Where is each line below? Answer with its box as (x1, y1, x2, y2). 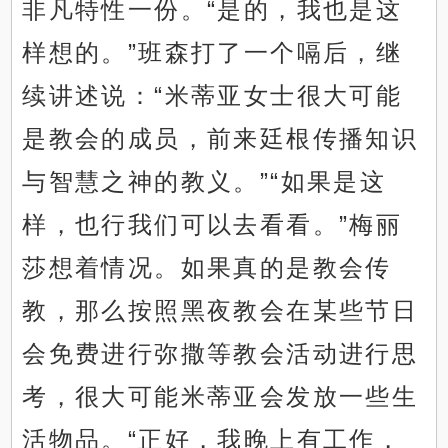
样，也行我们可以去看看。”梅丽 (22, 211, 403, 239)
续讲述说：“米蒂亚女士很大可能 (22, 82, 403, 110)
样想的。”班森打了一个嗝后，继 (22, 39, 403, 67)
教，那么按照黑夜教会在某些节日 (22, 297, 419, 325)
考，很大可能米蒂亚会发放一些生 (22, 383, 419, 411)
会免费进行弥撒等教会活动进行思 (22, 340, 419, 368)
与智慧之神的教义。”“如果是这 (22, 168, 387, 196)
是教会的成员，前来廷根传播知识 (22, 125, 419, 153)
